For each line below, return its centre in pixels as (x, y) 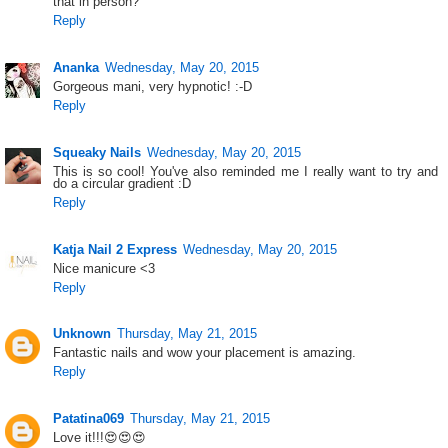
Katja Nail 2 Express (115, 249)
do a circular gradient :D (122, 183)
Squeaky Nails (97, 152)
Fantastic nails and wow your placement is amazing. (205, 353)
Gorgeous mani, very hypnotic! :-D (153, 87)
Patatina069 (89, 419)
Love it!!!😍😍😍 (100, 438)
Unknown (82, 334)
